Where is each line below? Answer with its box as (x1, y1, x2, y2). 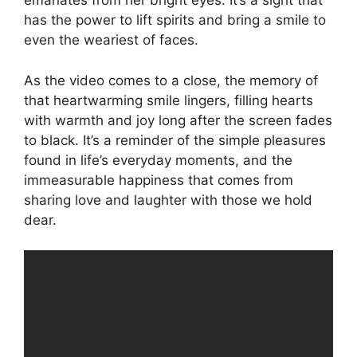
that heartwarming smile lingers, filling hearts (24, 92, 313, 108)
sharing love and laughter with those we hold (24, 191, 312, 208)
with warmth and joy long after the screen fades (24, 112, 332, 128)
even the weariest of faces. (24, 32, 198, 49)
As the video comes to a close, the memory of (24, 72, 318, 88)
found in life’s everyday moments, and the (24, 151, 292, 168)
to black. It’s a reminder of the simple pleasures (24, 131, 326, 148)
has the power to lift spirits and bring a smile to (24, 12, 326, 29)
